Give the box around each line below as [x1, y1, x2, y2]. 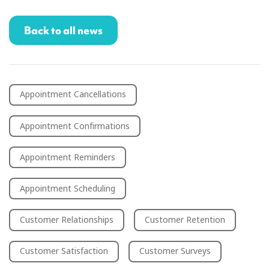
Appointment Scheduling [20, 182, 115, 195]
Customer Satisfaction [20, 245, 108, 258]
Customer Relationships [20, 214, 113, 226]
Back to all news [24, 23, 103, 37]
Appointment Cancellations [20, 88, 126, 101]
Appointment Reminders [20, 151, 115, 163]
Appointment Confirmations [20, 119, 130, 132]
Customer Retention [145, 214, 225, 226]
